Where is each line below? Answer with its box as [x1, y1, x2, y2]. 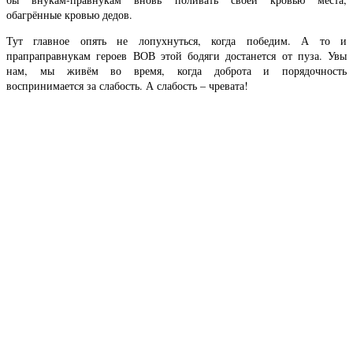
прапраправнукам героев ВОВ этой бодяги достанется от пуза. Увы [6, 48, 347, 64]
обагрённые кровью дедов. [6, 7, 132, 23]
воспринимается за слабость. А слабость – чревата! [6, 78, 248, 94]
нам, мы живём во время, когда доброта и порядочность [6, 63, 347, 79]
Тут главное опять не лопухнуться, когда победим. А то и [6, 33, 347, 49]
